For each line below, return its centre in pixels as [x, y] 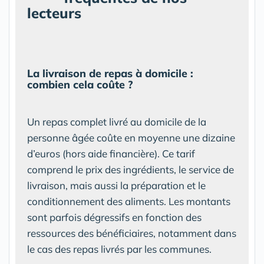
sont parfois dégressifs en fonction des [114, 217]
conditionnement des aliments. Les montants [129, 201]
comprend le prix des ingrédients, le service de [131, 169]
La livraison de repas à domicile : [110, 73]
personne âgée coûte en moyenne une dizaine [131, 137]
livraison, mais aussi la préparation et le [116, 185]
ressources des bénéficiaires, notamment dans [132, 233]
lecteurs [54, 13]
